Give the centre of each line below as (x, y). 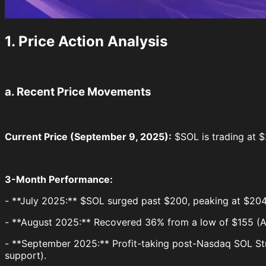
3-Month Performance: (59, 180)
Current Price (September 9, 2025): (88, 137)
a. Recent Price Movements (78, 91)
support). (26, 256)
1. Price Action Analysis (86, 42)
